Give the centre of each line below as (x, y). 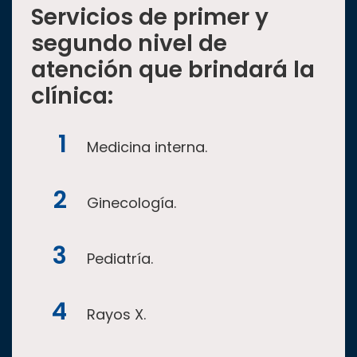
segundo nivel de (129, 44)
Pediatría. (120, 259)
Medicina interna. (147, 147)
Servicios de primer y (150, 18)
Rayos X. (116, 315)
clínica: (72, 96)
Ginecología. (131, 203)
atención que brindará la (173, 70)
